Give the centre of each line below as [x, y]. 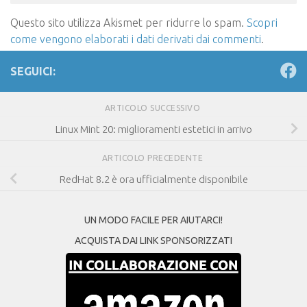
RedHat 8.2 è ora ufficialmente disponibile [153, 179]
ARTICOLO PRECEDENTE [153, 158]
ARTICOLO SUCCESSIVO [153, 108]
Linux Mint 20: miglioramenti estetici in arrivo [153, 129]
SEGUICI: [33, 71]
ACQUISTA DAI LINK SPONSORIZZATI [153, 241]
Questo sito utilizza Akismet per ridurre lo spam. [128, 22]
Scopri [262, 22]
